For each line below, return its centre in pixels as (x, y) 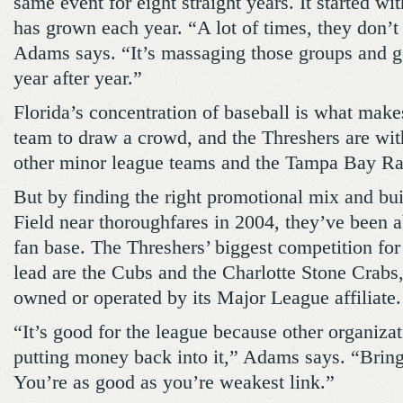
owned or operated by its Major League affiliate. (207, 298)
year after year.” (78, 78)
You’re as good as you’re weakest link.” (174, 382)
